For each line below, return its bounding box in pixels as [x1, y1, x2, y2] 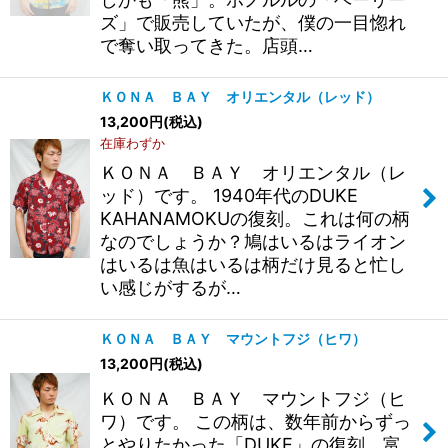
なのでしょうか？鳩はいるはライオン [100, 231, 406, 253]
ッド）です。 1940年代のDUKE [100, 185, 358, 207]
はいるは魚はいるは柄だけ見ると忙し [100, 254, 406, 276]
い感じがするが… [100, 277, 241, 299]
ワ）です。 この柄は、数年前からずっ [100, 411, 411, 433]
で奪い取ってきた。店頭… [100, 35, 313, 57]
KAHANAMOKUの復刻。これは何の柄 [100, 208, 410, 230]
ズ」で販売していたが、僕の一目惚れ [100, 12, 406, 34]
